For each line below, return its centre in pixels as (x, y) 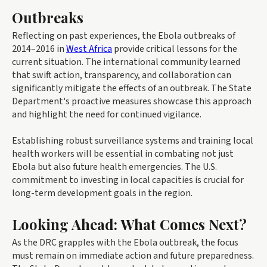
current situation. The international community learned (126, 62)
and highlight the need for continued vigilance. (107, 115)
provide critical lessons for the (175, 49)
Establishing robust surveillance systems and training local (133, 141)
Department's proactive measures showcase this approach (132, 102)
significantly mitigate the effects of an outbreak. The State (132, 89)
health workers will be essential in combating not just (123, 154)
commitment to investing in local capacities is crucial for (128, 180)
